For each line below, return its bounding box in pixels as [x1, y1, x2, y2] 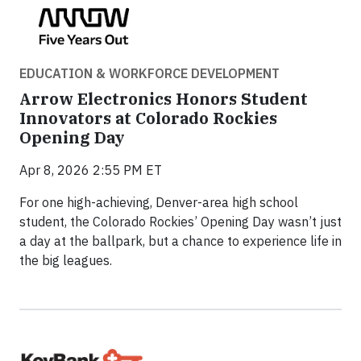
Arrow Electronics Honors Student [19, 88, 308, 110]
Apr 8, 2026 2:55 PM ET [19, 162, 162, 179]
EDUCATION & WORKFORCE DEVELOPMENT [19, 65, 280, 82]
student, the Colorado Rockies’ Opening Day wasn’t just [19, 214, 342, 230]
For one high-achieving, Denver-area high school [19, 194, 298, 211]
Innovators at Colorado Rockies [19, 107, 277, 130]
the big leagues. [19, 252, 112, 269]
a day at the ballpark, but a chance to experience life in [19, 233, 342, 250]
